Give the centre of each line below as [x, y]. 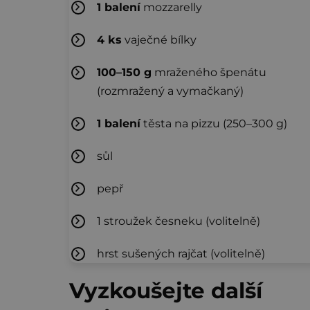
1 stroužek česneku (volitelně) [179, 221]
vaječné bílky [159, 39]
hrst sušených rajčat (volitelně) [181, 253]
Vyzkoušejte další [166, 290]
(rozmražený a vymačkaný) [170, 91]
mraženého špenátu [209, 72]
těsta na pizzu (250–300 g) [214, 123]
